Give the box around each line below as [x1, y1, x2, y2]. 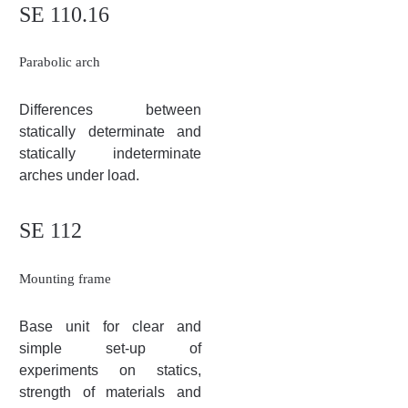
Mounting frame [19, 270, 111, 286]
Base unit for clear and [19, 318, 201, 334]
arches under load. [19, 168, 139, 183]
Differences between [19, 102, 201, 117]
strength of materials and [19, 383, 201, 400]
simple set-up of [19, 340, 201, 356]
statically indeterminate [19, 146, 201, 161]
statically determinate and [19, 124, 201, 139]
